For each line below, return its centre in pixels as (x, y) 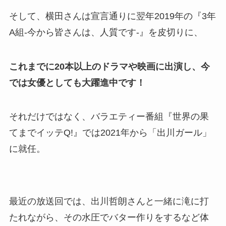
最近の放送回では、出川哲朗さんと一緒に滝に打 (109, 202)
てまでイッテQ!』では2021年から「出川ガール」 (110, 133)
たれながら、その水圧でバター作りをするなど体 (109, 218)
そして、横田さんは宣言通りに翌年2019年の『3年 (112, 16)
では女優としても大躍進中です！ (77, 82)
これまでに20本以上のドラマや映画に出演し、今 (109, 66)
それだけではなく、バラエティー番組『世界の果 (109, 117)
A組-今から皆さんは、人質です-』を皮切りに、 (106, 32)
